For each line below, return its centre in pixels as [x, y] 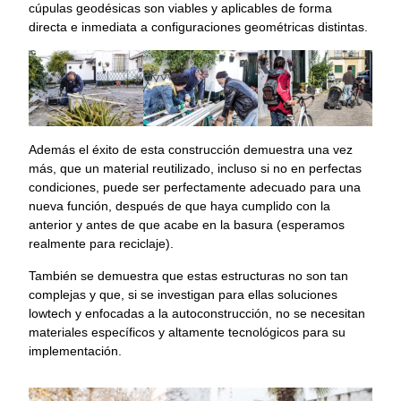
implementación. [75, 350]
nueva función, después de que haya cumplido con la [179, 206]
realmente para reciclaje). [101, 244]
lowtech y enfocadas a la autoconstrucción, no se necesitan [197, 313]
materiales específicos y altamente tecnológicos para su [187, 332]
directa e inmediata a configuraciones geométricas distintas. [198, 27]
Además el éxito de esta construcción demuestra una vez [191, 150]
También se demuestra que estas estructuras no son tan [188, 275]
